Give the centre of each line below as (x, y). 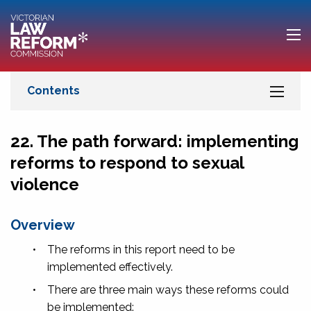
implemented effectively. (110, 267)
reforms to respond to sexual (127, 162)
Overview (43, 225)
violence (45, 184)
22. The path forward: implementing (154, 141)
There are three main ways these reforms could (168, 289)
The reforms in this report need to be (141, 249)
